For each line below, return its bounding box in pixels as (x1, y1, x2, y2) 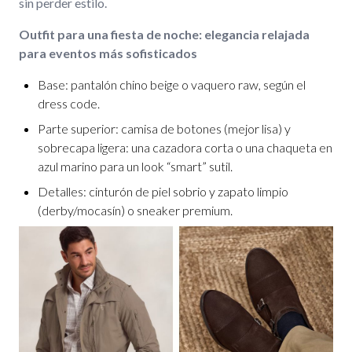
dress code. (38, 96, 100, 111)
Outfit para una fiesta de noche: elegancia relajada (19, 27, 310, 42)
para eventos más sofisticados (19, 46, 197, 60)
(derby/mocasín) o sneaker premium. (38, 203, 233, 218)
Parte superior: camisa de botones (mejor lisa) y (38, 121, 291, 136)
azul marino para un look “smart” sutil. (38, 159, 233, 174)
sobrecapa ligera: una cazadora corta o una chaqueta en (38, 140, 332, 155)
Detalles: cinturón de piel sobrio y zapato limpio (38, 184, 288, 199)
